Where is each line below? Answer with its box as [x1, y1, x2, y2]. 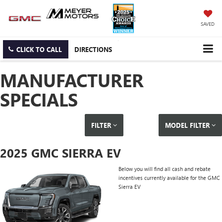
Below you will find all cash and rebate [118, 165, 211, 173]
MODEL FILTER [165, 121, 212, 130]
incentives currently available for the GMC [118, 174, 220, 182]
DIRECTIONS [74, 45, 112, 54]
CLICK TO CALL [16, 45, 62, 54]
